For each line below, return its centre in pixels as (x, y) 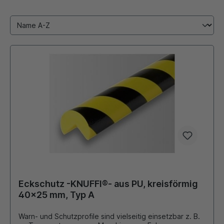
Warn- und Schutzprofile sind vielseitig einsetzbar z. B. (109, 216)
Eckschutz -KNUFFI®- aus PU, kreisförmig (108, 184)
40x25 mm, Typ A (56, 195)
